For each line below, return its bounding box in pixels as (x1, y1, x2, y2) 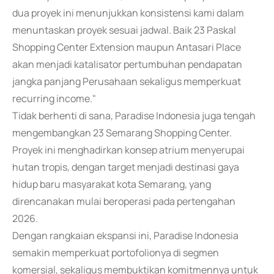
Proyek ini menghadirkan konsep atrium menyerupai (12, 143, 245, 157)
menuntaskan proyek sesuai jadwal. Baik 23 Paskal (12, 23, 236, 37)
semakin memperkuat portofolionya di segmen (12, 246, 219, 259)
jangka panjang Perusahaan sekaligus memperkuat (12, 75, 241, 88)
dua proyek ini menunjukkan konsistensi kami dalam (12, 6, 244, 20)
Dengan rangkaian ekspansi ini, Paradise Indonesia (12, 229, 239, 242)
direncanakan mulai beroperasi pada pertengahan (12, 194, 235, 208)
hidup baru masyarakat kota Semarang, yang (12, 177, 211, 191)
